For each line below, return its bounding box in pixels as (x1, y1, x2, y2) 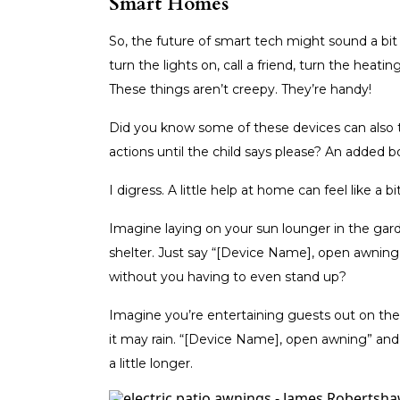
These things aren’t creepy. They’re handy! (109, 81, 371, 97)
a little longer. (109, 355, 193, 371)
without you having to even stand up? (109, 269, 346, 285)
